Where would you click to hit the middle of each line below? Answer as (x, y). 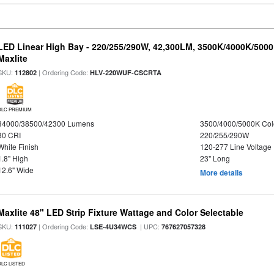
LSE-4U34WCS (113, 227)
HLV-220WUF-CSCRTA (126, 72)
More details (221, 172)
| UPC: (149, 226)
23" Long (215, 158)
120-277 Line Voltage (235, 146)
